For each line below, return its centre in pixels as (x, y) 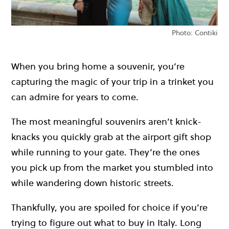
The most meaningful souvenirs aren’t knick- (106, 121)
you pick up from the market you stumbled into (112, 167)
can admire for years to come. (75, 97)
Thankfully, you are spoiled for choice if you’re (109, 207)
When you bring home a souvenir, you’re (98, 66)
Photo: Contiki (195, 32)
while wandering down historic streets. (93, 182)
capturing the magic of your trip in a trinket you (112, 81)
